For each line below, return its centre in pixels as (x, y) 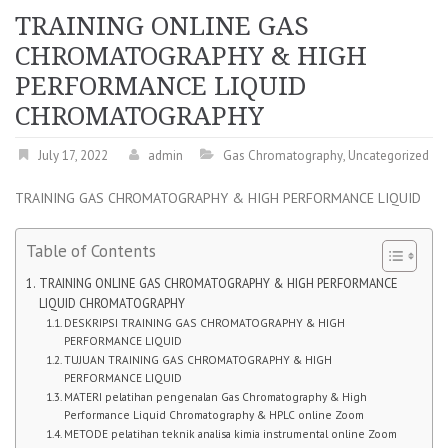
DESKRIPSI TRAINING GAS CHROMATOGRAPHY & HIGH (205, 322)
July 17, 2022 (73, 155)
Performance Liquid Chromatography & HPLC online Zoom (214, 414)
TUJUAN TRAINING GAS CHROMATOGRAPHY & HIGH (198, 359)
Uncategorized (388, 155)
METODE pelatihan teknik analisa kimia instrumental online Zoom (231, 433)
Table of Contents (91, 250)
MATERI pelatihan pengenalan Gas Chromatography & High (216, 396)
